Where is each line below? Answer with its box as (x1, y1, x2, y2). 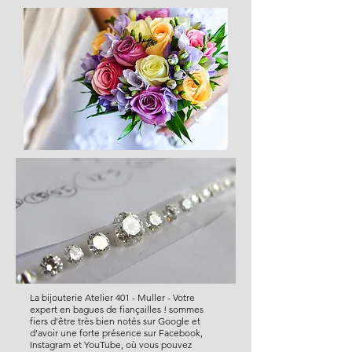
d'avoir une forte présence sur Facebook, (30, 327, 203, 339)
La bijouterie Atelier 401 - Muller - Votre (30, 291, 195, 304)
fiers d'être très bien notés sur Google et (30, 315, 200, 328)
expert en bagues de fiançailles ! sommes (30, 303, 203, 316)
